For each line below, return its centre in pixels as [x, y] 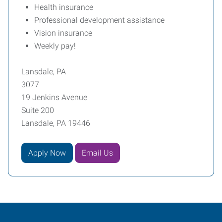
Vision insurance [63, 33]
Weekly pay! [55, 46]
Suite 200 [38, 110]
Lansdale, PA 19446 [56, 123]
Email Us [97, 153]
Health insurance [64, 7]
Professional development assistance [99, 20]
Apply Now [47, 153]
